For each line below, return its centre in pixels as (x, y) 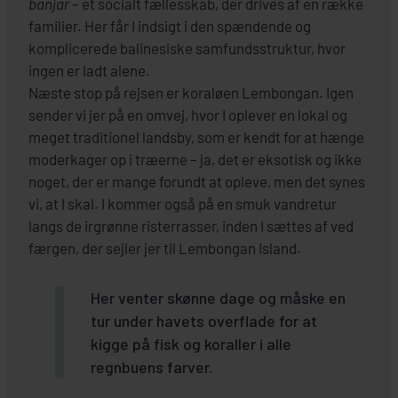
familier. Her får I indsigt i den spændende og (170, 25)
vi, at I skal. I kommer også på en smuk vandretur (183, 203)
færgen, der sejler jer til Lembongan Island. (165, 247)
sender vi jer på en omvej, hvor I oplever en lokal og (188, 114)
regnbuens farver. (151, 366)
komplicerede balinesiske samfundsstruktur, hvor (187, 48)
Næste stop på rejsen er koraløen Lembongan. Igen (191, 92)
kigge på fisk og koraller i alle (191, 343)
